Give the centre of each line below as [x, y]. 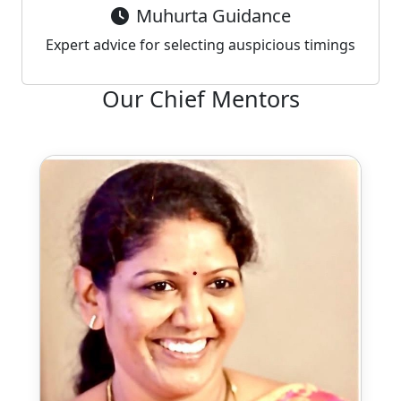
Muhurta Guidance [213, 15]
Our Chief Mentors [200, 98]
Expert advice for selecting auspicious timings [200, 44]
